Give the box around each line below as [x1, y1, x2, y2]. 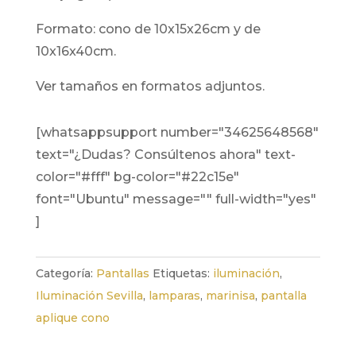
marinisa [205, 288, 255, 304]
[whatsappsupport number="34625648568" [35, 125, 319, 141]
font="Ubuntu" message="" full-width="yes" [35, 192, 316, 207]
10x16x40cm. [35, 44, 116, 60]
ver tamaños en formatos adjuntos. [43, 79, 265, 95]
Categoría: [35, 266, 93, 281]
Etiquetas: [152, 266, 210, 281]
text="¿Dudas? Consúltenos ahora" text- [35, 147, 296, 163]
